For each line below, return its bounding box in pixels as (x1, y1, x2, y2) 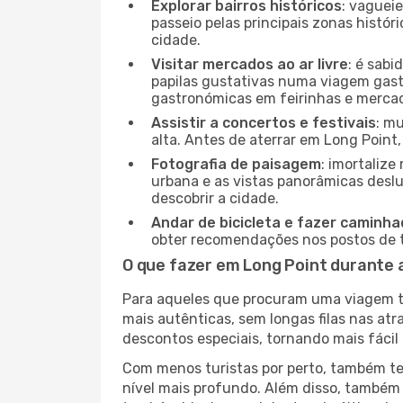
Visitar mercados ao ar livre (151, 56, 348, 73)
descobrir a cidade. (151, 190, 279, 207)
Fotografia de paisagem (151, 156, 321, 173)
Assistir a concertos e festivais (151, 114, 376, 131)
